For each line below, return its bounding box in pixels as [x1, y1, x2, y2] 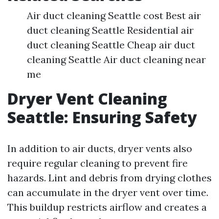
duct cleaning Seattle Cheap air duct [27, 39, 195, 51]
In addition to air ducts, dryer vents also [7, 142, 192, 155]
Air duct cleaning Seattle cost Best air [27, 9, 201, 22]
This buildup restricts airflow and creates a [7, 201, 207, 214]
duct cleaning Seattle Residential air [27, 24, 194, 37]
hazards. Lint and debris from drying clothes [7, 172, 212, 184]
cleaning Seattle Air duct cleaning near [27, 53, 206, 66]
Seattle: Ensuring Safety [7, 107, 197, 128]
